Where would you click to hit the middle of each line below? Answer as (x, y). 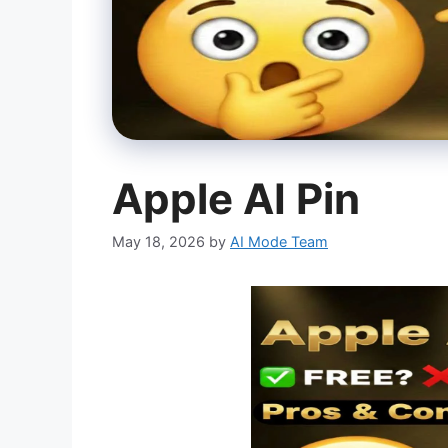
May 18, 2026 (158, 241)
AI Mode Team (279, 241)
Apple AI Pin (236, 198)
